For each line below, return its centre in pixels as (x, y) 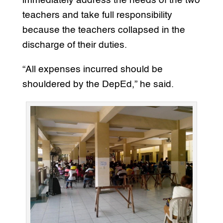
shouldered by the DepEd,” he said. (98, 85)
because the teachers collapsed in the (104, 30)
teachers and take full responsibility (97, 15)
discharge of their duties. (74, 45)
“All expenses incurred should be (92, 70)
